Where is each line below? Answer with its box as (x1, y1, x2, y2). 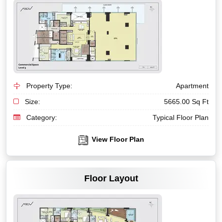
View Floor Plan (89, 135, 144, 144)
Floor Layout (84, 173, 138, 184)
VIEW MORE (91, 148, 131, 157)
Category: (24, 113, 57, 122)
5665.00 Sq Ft (164, 98, 209, 106)
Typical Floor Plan (153, 113, 209, 122)
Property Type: (24, 82, 72, 90)
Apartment (176, 82, 209, 90)
